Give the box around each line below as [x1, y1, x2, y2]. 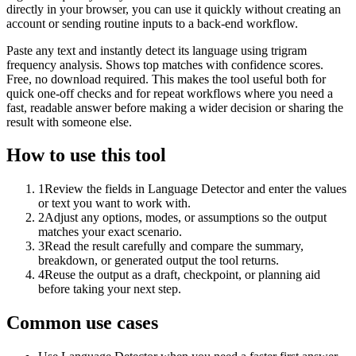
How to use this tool [6, 145, 166, 166]
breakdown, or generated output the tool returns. [38, 253, 279, 268]
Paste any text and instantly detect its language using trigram [6, 43, 307, 57]
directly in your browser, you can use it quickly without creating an [6, 2, 341, 16]
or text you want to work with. [38, 196, 191, 211]
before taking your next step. [38, 282, 181, 296]
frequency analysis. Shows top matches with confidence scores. [6, 57, 323, 72]
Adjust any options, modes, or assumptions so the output [44, 211, 327, 225]
